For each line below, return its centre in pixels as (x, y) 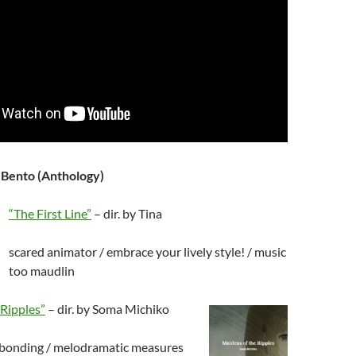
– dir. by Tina (127, 213)
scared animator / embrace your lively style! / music (147, 252)
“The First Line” (50, 213)
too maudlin (42, 271)
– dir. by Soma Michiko (107, 309)
